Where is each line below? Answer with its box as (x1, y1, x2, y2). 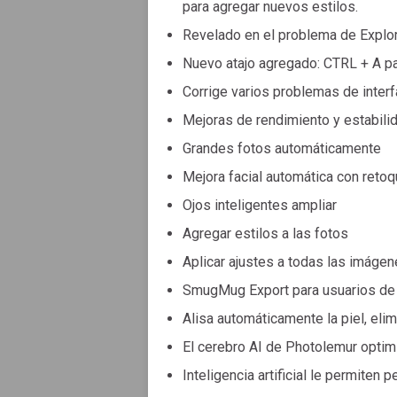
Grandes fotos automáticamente (183, 139, 381, 157)
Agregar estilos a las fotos (183, 224, 348, 242)
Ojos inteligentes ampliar (183, 196, 337, 214)
